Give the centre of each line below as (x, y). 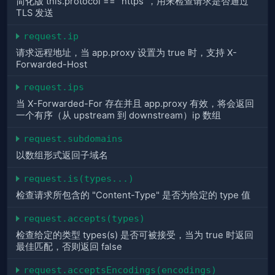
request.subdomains (73, 139)
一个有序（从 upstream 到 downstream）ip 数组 (118, 116)
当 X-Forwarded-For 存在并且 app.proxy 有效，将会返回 (135, 104)
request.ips (54, 87)
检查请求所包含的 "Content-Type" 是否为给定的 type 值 (133, 196)
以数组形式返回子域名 (62, 156)
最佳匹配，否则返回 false (69, 247)
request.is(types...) (79, 179)
